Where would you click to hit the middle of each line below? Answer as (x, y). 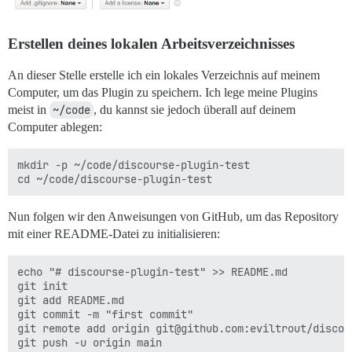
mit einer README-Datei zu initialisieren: (114, 234)
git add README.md (71, 301)
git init (42, 286)
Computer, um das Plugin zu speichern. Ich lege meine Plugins (163, 93)
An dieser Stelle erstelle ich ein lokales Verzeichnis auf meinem (164, 75)
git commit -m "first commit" (105, 315)
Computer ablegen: (55, 127)
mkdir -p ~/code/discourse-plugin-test (134, 165)
